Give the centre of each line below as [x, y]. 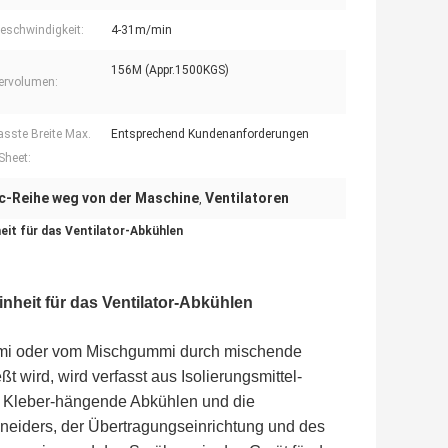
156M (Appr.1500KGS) [170, 70]
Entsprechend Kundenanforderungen [210, 134]
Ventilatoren [247, 198]
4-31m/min [141, 30]
